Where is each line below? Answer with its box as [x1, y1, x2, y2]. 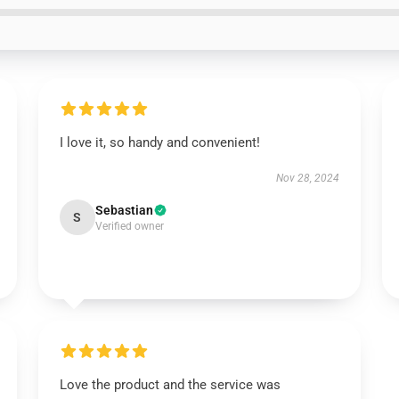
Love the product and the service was [59, 377, 281, 393]
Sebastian [94, 203, 153, 217]
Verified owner [94, 220, 164, 232]
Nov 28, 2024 [276, 172, 340, 184]
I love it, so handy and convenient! [59, 134, 260, 151]
